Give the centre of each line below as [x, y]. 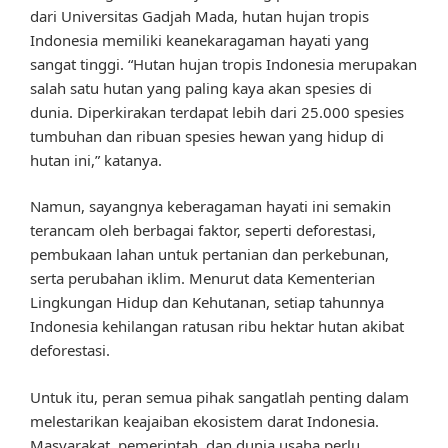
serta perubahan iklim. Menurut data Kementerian [202, 278]
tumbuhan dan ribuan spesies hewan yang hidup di [207, 135]
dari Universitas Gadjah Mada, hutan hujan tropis [199, 15]
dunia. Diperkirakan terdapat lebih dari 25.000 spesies [217, 111]
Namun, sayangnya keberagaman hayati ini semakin [210, 206]
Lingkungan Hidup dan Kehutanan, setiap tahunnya [207, 302]
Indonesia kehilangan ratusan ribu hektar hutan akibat [217, 326]
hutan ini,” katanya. [96, 159]
